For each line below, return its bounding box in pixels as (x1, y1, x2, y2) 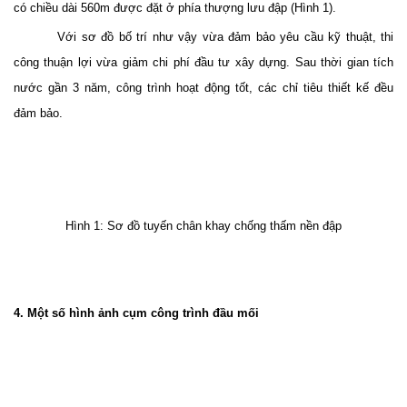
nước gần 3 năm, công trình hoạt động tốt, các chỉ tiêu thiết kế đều (14, 81, 393, 95)
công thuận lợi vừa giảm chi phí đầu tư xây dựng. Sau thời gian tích (14, 55, 393, 70)
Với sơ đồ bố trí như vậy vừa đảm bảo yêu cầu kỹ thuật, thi (57, 30, 393, 45)
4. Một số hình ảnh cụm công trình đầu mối (14, 306, 259, 321)
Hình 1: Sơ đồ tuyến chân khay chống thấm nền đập (65, 219, 342, 233)
